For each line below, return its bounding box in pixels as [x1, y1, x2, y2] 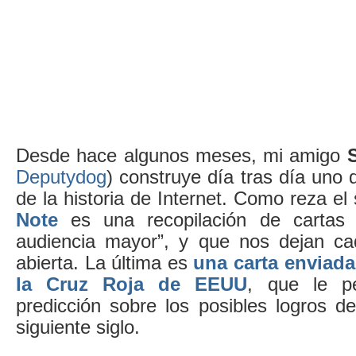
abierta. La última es [16, 251, 194, 273]
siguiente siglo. [16, 315, 140, 338]
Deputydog [16, 165, 106, 188]
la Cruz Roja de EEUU [16, 273, 248, 295]
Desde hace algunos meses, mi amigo [16, 144, 347, 166]
